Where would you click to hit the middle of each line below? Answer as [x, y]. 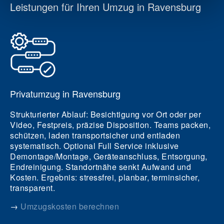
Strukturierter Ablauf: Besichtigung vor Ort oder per [105, 114]
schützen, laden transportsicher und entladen [95, 135]
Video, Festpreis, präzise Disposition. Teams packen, [110, 125]
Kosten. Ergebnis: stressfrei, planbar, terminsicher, [105, 177]
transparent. [32, 188]
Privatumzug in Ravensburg [65, 94]
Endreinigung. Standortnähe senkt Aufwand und [100, 167]
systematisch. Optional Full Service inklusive [94, 146]
